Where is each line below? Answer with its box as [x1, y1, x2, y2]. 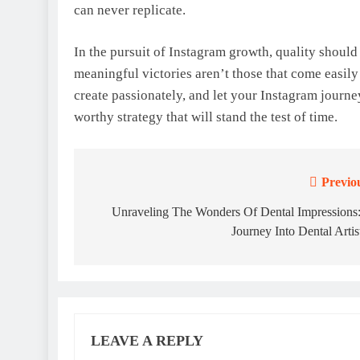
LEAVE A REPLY [91, 332, 203, 349]
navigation [89, 204, 176, 226]
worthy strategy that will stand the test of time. [74, 109, 337, 125]
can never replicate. [74, 2, 186, 18]
